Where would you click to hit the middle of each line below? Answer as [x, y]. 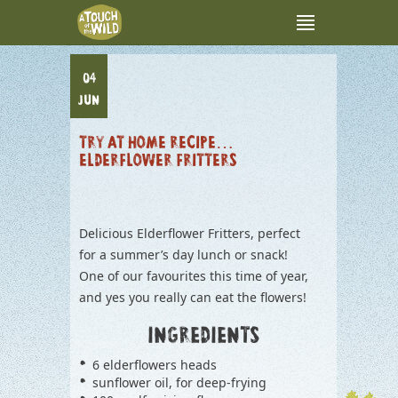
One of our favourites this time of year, [194, 276]
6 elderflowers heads [155, 365]
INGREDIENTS [203, 338]
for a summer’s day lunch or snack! [183, 255]
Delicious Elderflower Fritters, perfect [190, 233]
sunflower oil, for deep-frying [179, 382]
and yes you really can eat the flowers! [193, 297]
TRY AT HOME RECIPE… [156, 144]
